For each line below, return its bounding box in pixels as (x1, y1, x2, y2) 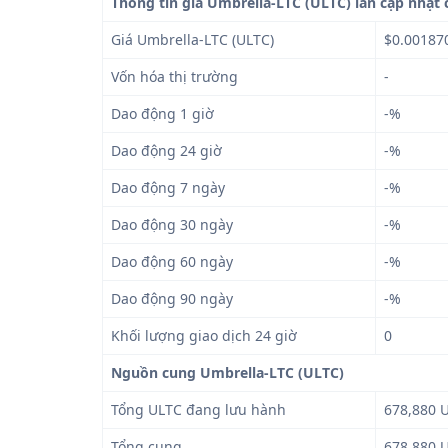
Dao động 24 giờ (111, 141, 222, 160)
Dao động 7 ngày (111, 178, 225, 197)
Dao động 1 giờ (111, 104, 214, 123)
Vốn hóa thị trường (111, 67, 238, 86)
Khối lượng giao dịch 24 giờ (111, 326, 297, 345)
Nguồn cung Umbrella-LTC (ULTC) (111, 363, 344, 382)
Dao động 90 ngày (111, 289, 233, 308)
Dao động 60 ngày (111, 252, 233, 271)
